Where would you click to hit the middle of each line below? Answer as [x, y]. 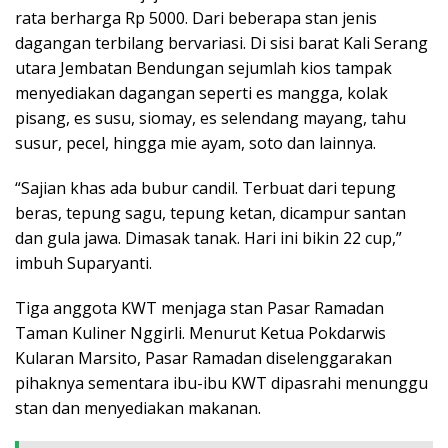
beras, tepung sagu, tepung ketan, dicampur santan [210, 212]
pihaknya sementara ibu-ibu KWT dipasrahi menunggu [221, 382]
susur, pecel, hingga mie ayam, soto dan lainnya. [195, 142]
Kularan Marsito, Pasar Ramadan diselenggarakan [203, 357]
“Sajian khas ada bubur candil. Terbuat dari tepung [205, 187]
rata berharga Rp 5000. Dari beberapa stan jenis [196, 17]
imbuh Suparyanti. [83, 262]
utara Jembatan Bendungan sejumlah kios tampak [203, 67]
